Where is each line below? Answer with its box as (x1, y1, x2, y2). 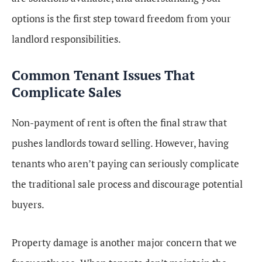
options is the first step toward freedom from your (12, 12, 231, 25)
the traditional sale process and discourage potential (12, 177, 243, 191)
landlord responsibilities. (12, 32, 121, 46)
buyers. (12, 197, 44, 211)
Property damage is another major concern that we (12, 235, 237, 249)
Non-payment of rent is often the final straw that (12, 115, 227, 129)
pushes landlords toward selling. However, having (12, 136, 229, 150)
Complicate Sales (12, 82, 121, 101)
